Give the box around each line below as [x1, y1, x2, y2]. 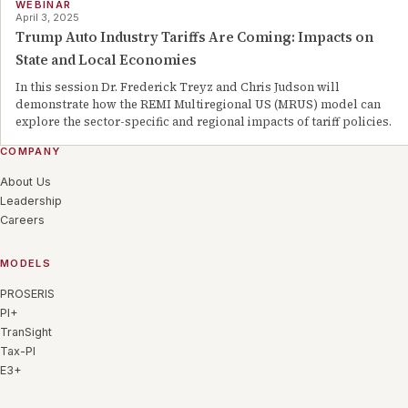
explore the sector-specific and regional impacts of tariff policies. [15, 114, 392, 130]
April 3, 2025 [15, 11, 79, 25]
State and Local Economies [15, 50, 197, 70]
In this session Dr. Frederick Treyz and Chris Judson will [15, 79, 340, 96]
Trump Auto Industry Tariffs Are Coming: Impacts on [15, 27, 373, 47]
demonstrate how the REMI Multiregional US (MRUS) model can [15, 97, 381, 113]
